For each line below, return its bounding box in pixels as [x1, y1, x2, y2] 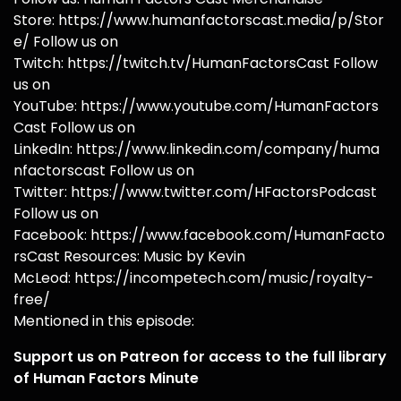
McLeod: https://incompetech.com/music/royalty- [13, 267, 374, 288]
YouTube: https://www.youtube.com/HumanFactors [13, 95, 379, 116]
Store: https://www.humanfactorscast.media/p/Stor [13, 9, 384, 30]
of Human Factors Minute [13, 367, 199, 388]
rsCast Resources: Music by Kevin [13, 245, 245, 267]
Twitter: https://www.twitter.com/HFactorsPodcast [13, 181, 377, 202]
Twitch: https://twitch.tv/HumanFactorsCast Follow [13, 52, 378, 73]
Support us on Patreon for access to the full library [13, 346, 387, 367]
